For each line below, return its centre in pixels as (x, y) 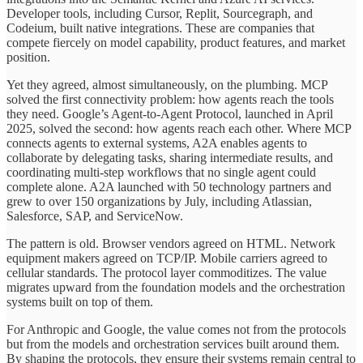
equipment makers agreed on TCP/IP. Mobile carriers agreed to (167, 258)
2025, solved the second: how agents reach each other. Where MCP (179, 129)
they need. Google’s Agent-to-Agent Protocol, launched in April (170, 114)
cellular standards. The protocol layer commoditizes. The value (167, 273)
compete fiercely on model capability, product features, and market (176, 43)
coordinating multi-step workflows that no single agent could (161, 173)
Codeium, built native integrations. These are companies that (160, 28)
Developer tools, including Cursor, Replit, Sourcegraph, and (160, 14)
